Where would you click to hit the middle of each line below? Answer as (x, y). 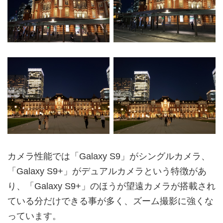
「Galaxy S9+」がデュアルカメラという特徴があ (107, 171)
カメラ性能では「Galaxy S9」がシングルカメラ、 (109, 156)
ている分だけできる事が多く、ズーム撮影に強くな (111, 201)
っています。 (34, 216)
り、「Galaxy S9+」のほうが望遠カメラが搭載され (111, 186)
